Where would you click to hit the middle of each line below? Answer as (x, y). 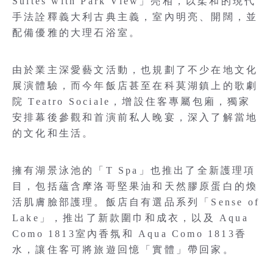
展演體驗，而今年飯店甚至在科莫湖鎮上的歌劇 (135, 86)
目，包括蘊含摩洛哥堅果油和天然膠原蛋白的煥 (135, 186)
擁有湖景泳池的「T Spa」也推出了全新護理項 (134, 171)
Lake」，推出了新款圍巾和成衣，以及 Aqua (130, 218)
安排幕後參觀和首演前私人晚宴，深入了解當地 (135, 118)
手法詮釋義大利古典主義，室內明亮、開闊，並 (135, 17)
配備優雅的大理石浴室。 (77, 33)
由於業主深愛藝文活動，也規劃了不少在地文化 (135, 70)
